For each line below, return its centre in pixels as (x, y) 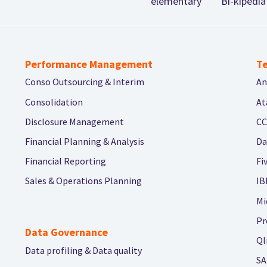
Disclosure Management (74, 121)
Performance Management (89, 64)
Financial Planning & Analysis (85, 141)
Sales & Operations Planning (83, 181)
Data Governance (66, 232)
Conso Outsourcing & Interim (85, 82)
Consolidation (54, 102)
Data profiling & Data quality (83, 250)
